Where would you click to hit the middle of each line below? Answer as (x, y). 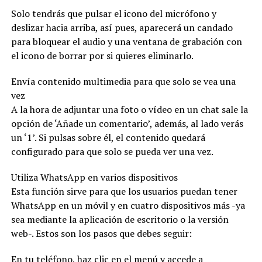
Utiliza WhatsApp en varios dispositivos (94, 177)
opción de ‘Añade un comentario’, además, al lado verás (127, 123)
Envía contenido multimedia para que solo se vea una (123, 81)
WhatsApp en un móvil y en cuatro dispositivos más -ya (128, 205)
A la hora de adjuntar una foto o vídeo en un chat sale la (129, 109)
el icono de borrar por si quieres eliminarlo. (102, 55)
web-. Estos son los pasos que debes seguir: (101, 233)
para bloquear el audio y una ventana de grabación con (126, 41)
